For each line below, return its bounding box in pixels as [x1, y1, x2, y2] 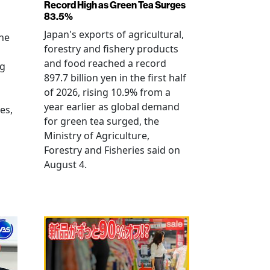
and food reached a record [44, 57, 166, 70]
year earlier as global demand [44, 100, 180, 113]
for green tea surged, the [44, 115, 159, 128]
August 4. [44, 158, 87, 171]
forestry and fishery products [44, 42, 178, 55]
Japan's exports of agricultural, [44, 28, 184, 41]
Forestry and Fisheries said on [44, 143, 180, 157]
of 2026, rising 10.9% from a [44, 86, 171, 99]
